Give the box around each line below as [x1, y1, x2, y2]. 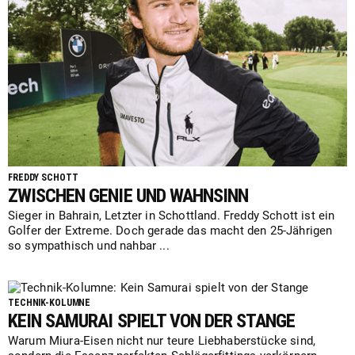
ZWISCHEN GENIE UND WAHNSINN [8, 185, 249, 208]
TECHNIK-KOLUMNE [8, 297, 91, 309]
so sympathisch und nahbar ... [8, 239, 170, 254]
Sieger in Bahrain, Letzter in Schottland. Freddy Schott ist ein [8, 208, 335, 223]
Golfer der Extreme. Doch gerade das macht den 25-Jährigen [8, 223, 333, 239]
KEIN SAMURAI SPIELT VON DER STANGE [8, 310, 296, 333]
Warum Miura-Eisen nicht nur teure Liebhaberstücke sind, [8, 334, 316, 349]
